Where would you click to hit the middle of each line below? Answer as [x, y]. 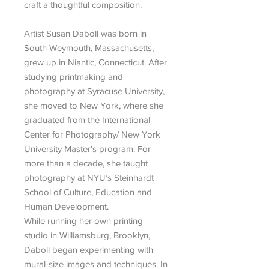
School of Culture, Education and [88, 192]
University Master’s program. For [87, 148]
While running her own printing [83, 220]
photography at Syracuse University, [94, 91]
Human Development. [66, 206]
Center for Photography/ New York [92, 134]
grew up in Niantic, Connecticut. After [95, 62]
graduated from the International [87, 119]
